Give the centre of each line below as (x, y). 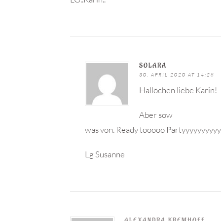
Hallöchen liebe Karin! (178, 90)
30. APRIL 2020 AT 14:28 (177, 75)
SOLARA (153, 65)
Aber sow (156, 115)
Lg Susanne (105, 154)
